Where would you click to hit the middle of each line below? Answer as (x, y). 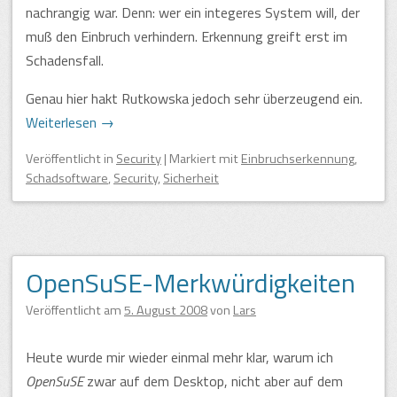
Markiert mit (205, 158)
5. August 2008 (166, 310)
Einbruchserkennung (298, 158)
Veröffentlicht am (75, 310)
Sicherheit (191, 178)
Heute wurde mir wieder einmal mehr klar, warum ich (179, 357)
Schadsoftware (67, 178)
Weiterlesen (63, 122)
